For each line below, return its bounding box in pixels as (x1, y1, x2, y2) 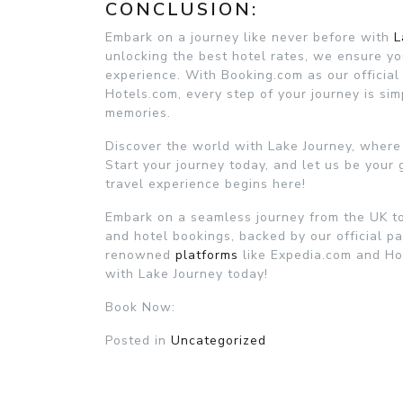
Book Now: (105, 299, 175, 317)
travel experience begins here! (105, 175, 306, 193)
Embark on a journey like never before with (105, 29, 394, 47)
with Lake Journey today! (105, 265, 268, 283)
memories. (105, 104, 171, 122)
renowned (105, 246, 175, 264)
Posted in (105, 332, 171, 350)
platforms (175, 246, 238, 264)
